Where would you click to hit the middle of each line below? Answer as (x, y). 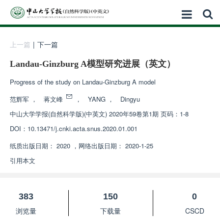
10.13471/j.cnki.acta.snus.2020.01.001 (82, 128)
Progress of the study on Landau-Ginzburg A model (83, 82)
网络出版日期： (101, 146)
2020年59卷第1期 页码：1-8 (149, 114)
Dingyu (130, 99)
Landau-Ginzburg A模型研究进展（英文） (93, 64)
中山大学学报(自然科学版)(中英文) (58, 114)
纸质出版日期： (32, 146)
